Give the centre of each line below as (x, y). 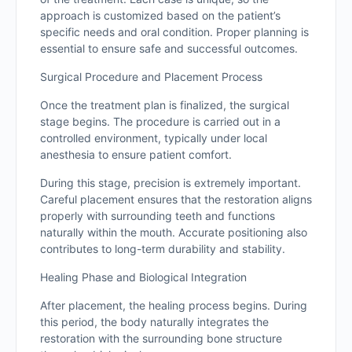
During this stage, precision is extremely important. (170, 183)
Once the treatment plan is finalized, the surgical (165, 105)
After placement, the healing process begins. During (174, 305)
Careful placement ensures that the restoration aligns (176, 199)
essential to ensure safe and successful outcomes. (169, 48)
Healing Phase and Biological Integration (143, 277)
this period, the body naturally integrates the (154, 322)
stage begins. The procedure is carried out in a (160, 121)
